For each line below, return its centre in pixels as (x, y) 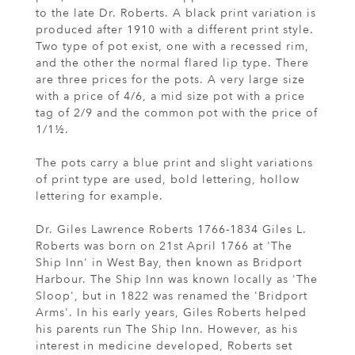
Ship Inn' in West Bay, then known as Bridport (169, 263)
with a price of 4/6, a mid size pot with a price (170, 97)
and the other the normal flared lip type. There (172, 63)
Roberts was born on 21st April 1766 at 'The (164, 246)
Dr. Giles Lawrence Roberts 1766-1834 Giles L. (171, 230)
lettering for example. (99, 197)
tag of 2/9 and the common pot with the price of (177, 113)
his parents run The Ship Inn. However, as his (167, 330)
